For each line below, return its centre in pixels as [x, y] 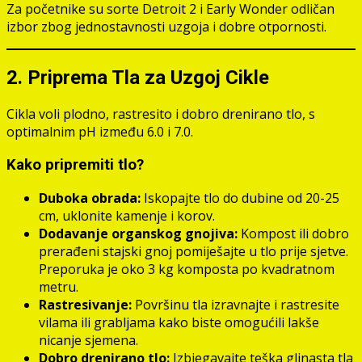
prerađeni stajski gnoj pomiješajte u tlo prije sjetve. [194, 251]
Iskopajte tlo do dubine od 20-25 [240, 198]
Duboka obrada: [90, 198]
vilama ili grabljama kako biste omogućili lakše [179, 322]
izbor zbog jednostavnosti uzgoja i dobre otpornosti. [166, 27]
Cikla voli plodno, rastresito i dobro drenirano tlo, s [161, 114]
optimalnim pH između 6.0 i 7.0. [100, 132]
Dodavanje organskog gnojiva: [138, 233]
